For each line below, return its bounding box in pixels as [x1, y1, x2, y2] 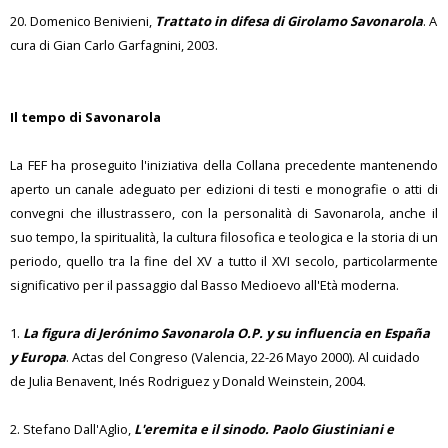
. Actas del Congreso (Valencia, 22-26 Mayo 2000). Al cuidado [66, 348, 420, 366]
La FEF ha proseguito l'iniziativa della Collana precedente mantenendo [10, 156, 438, 174]
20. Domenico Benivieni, [10, 12, 155, 30]
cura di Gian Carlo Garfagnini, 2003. [10, 36, 218, 54]
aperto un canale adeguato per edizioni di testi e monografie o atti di [10, 180, 438, 198]
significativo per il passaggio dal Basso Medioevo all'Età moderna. [10, 276, 399, 294]
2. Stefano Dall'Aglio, [10, 420, 134, 438]
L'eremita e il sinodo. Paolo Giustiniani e [134, 420, 394, 438]
